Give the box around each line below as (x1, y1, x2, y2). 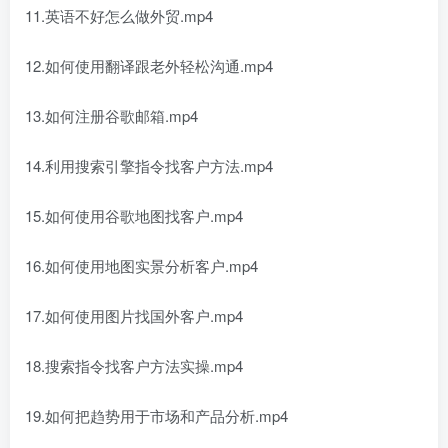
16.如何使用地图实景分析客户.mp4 (25, 255, 258, 277)
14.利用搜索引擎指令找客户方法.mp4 (25, 155, 273, 177)
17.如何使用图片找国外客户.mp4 (25, 305, 243, 327)
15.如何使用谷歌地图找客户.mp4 (25, 205, 243, 227)
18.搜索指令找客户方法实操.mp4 (25, 355, 243, 377)
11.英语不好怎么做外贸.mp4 (25, 5, 213, 27)
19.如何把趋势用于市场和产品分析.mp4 (25, 405, 288, 427)
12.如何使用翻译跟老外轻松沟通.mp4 (25, 55, 273, 77)
